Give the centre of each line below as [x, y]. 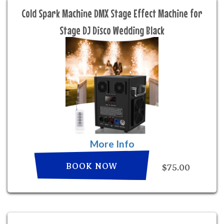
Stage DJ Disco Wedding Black [112, 30]
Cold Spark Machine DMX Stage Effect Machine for [112, 13]
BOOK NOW [92, 166]
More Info [112, 144]
